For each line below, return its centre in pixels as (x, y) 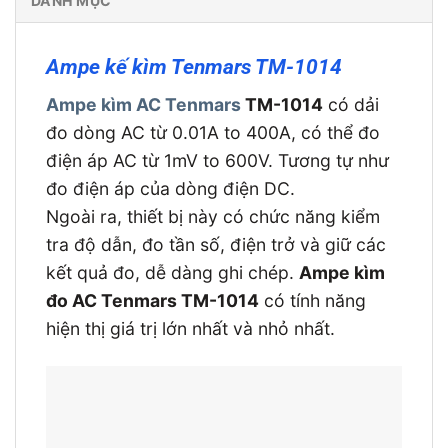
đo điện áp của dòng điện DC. (170, 188)
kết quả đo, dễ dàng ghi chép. (172, 272)
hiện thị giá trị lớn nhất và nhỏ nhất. (190, 328)
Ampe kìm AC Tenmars (143, 104)
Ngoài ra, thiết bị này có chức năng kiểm (213, 216)
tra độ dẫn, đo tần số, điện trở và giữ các (216, 244)
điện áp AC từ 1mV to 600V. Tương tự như (217, 160)
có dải (351, 104)
